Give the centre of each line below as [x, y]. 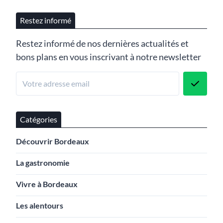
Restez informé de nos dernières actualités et [102, 43]
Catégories [39, 119]
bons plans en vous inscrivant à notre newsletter [109, 56]
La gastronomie [43, 162]
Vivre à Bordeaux [47, 184]
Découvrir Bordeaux [53, 141]
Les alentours [40, 205]
